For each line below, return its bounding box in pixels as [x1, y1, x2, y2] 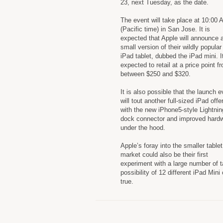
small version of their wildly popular [120, 43, 222, 51]
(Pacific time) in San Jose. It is [120, 25, 210, 33]
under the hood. [120, 124, 165, 131]
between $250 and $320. [120, 70, 191, 78]
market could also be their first [120, 151, 208, 158]
